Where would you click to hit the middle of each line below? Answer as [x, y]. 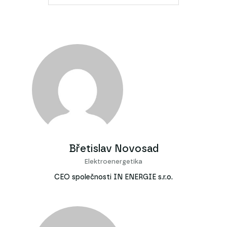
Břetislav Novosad [113, 149]
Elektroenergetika [113, 162]
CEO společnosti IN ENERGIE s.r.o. [113, 177]
